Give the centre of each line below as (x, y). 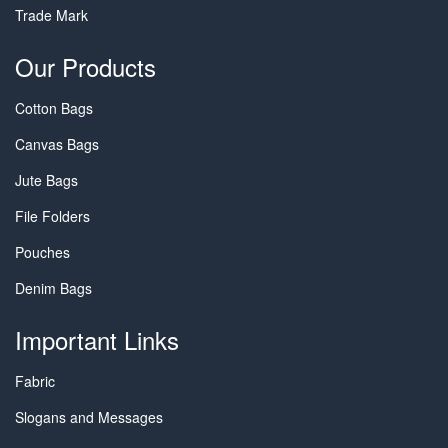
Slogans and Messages (89, 417)
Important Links (97, 339)
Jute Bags (46, 180)
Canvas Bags (57, 144)
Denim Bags (53, 288)
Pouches (42, 252)
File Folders (52, 216)
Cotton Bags (54, 108)
